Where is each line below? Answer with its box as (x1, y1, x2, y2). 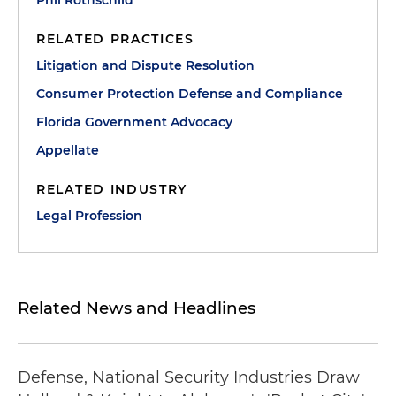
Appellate (36, 142, 99, 158)
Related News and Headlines (18, 298, 255, 318)
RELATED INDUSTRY (36, 181, 188, 197)
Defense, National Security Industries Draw (18, 368, 360, 387)
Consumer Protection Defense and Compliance (36, 86, 343, 102)
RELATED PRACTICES (36, 31, 194, 47)
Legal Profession (36, 208, 142, 224)
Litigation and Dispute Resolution (36, 57, 255, 73)
